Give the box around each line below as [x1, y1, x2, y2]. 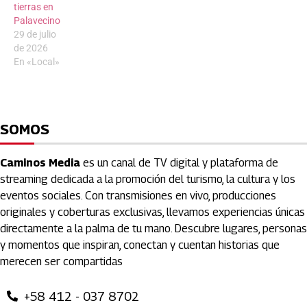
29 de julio [14, 29, 56, 40]
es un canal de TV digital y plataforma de [80, 156, 278, 170]
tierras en [14, 1, 53, 13]
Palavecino [14, 15, 60, 27]
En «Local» [14, 56, 60, 68]
